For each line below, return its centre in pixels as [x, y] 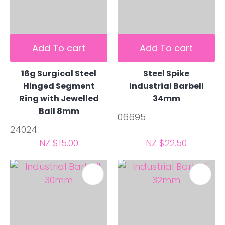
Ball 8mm [59, 111]
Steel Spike [166, 74]
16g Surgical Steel [59, 74]
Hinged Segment [59, 86]
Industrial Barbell [166, 86]
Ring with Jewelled [59, 99]
